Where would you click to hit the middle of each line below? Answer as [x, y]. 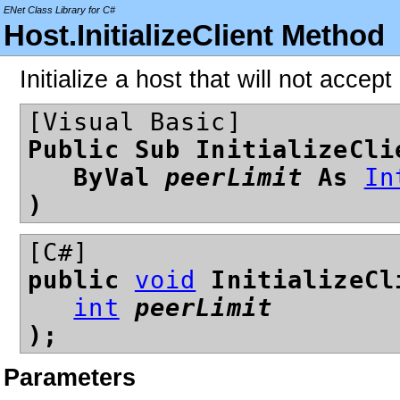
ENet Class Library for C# [59, 10]
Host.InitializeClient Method [194, 35]
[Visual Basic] [135, 122]
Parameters [70, 377]
